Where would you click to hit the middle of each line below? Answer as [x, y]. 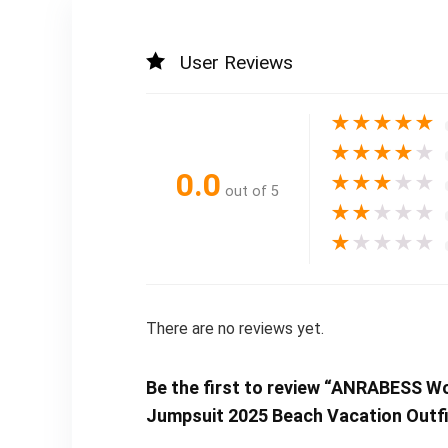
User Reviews [236, 62]
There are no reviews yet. [234, 328]
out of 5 [251, 192]
